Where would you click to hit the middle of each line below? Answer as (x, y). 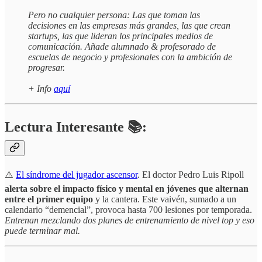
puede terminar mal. (42, 230)
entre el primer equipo (49, 199)
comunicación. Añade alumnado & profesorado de (122, 46)
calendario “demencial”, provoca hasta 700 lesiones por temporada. (128, 209)
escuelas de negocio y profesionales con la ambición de (130, 57)
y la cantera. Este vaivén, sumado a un (165, 199)
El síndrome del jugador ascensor (77, 174)
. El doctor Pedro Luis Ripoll (191, 174)
